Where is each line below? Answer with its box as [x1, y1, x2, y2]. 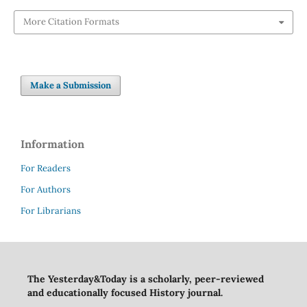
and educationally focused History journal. [27, 286, 223, 299]
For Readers [21, 162, 71, 174]
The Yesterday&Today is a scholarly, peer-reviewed [27, 272, 264, 285]
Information [21, 136, 84, 151]
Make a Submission [30, 79, 112, 91]
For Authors [21, 183, 71, 195]
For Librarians [21, 204, 81, 217]
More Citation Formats [23, 16, 119, 28]
